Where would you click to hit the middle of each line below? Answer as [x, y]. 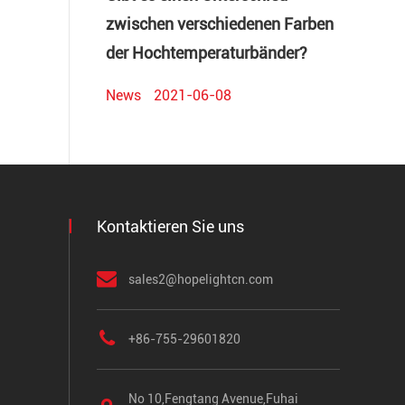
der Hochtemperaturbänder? [207, 53]
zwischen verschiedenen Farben [220, 24]
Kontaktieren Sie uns [170, 227]
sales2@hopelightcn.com [201, 280]
